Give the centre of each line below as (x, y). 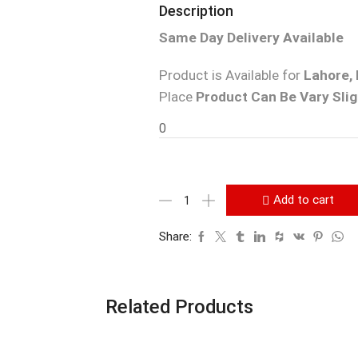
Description (196, 11)
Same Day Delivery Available (253, 38)
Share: (175, 237)
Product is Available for (229, 76)
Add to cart (303, 200)
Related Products (179, 307)
